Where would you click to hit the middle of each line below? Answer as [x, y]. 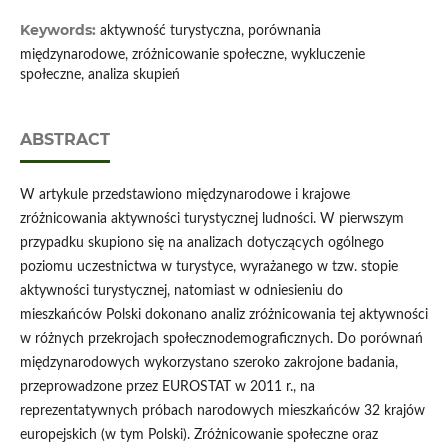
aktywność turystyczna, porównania [210, 31]
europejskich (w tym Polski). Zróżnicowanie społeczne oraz [198, 435]
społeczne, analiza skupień [99, 75]
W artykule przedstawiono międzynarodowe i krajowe [184, 195]
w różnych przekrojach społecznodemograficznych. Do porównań [221, 339]
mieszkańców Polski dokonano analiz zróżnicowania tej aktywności [223, 315]
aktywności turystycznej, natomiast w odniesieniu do [181, 291]
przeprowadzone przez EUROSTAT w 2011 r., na [167, 387]
